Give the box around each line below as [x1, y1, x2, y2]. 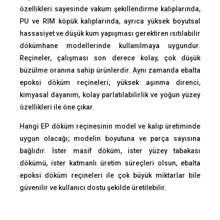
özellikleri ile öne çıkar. [20, 103, 94, 111]
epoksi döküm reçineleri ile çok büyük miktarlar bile [20, 171, 200, 179]
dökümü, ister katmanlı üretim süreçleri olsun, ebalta [20, 159, 200, 167]
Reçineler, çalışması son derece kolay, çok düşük [20, 54, 200, 62]
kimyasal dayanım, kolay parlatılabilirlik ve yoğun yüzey [20, 91, 200, 99]
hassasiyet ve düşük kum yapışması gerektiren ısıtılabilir [20, 29, 200, 37]
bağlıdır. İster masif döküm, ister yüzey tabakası [20, 147, 200, 155]
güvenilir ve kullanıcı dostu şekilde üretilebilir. [20, 184, 166, 192]
